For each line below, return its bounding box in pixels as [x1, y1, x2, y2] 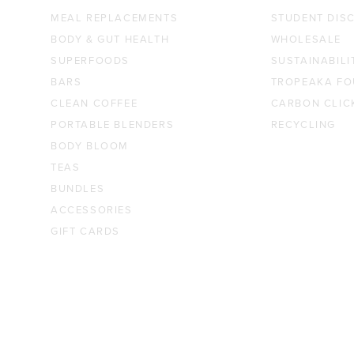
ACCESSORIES [51, 202, 133, 217]
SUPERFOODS [51, 53, 130, 68]
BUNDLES [51, 181, 105, 196]
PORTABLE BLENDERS [51, 117, 175, 132]
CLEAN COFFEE [51, 96, 138, 111]
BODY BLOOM [51, 138, 129, 153]
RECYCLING [270, 117, 337, 132]
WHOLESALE [270, 32, 342, 47]
